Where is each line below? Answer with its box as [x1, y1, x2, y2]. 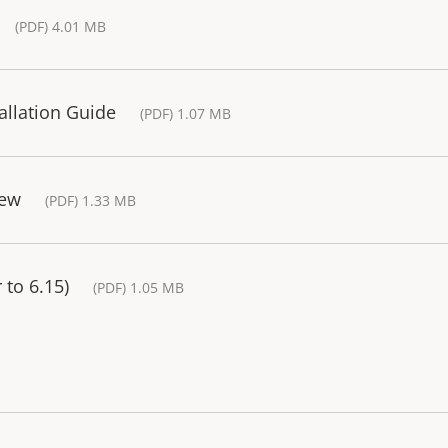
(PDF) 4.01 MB [15, 16, 106, 36]
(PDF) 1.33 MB [45, 190, 136, 210]
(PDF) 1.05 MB [93, 277, 184, 297]
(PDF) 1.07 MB [140, 103, 231, 123]
